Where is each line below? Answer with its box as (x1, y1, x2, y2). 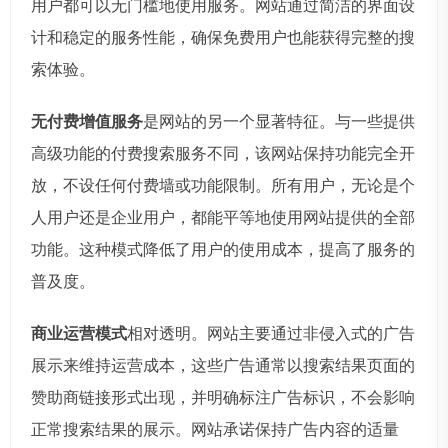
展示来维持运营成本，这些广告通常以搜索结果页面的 (31, 353, 415, 377)
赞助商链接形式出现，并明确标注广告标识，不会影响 (31, 385, 415, 409)
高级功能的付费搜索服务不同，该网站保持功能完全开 (31, 141, 415, 165)
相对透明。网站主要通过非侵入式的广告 (127, 321, 415, 345)
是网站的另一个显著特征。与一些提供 (143, 109, 415, 133)
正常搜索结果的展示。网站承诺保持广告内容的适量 (31, 417, 399, 441)
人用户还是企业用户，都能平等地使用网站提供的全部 (31, 205, 415, 229)
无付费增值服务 (31, 109, 143, 133)
